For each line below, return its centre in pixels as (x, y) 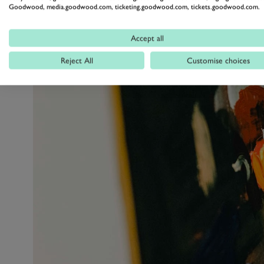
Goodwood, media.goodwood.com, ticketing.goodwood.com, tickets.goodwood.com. (134, 7)
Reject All (77, 60)
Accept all (147, 38)
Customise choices (218, 60)
